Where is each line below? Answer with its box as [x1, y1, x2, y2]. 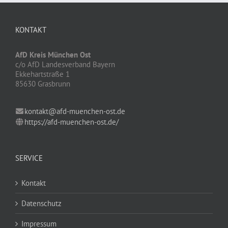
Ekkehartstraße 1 [15, 69, 70, 79]
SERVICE [15, 153, 43, 163]
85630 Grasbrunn [15, 78, 70, 89]
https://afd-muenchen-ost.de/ [24, 117, 119, 127]
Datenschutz [21, 198, 62, 208]
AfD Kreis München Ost [15, 49, 91, 60]
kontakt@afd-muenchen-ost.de [24, 106, 125, 116]
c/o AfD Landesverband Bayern [15, 59, 115, 69]
